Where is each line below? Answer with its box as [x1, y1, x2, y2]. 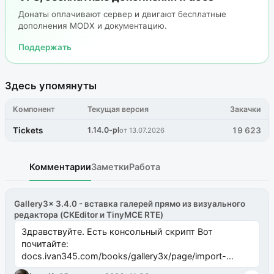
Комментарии [29, 161, 91, 172]
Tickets [13, 125, 43, 136]
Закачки [229, 104, 261, 114]
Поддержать [18, 42, 72, 52]
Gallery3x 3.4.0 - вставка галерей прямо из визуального [14, 198, 246, 209]
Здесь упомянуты [5, 80, 97, 92]
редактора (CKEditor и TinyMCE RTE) [14, 209, 164, 220]
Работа [129, 161, 160, 172]
